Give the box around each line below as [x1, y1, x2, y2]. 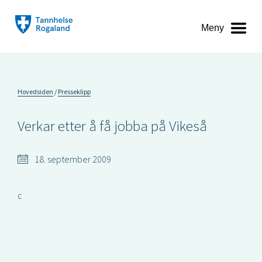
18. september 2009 [33, 153, 111, 165]
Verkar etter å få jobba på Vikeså [18, 116, 207, 135]
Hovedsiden [18, 87, 53, 96]
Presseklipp [58, 87, 91, 96]
